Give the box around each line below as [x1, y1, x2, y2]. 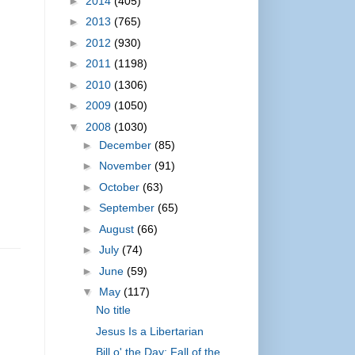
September [98, 201, 158, 215]
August [98, 222, 137, 235]
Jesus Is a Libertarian [95, 324, 204, 338]
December [98, 138, 155, 151]
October [98, 180, 143, 193]
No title [95, 303, 131, 317]
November [98, 159, 155, 173]
